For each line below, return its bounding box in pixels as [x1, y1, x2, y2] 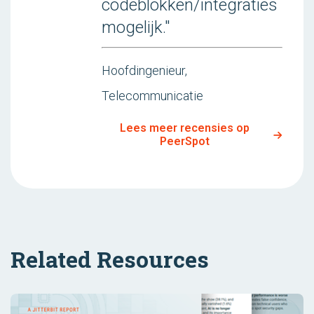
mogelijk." [102, 18, 170, 37]
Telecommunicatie [102, 88, 203, 103]
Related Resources [11, 243, 209, 274]
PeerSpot [160, 135, 210, 148]
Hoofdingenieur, [102, 63, 187, 78]
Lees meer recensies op [120, 121, 250, 135]
